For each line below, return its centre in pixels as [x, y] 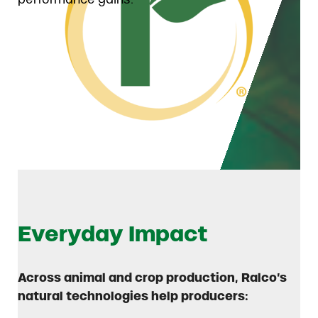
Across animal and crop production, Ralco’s [152, 278]
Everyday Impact [113, 234]
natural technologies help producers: [133, 296]
